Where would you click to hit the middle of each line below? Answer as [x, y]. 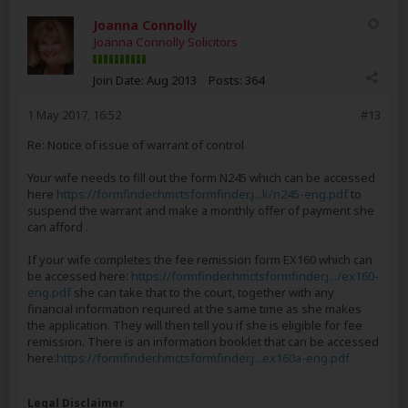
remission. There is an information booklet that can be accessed [203, 342]
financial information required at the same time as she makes [194, 309]
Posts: [225, 80]
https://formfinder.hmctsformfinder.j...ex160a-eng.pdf [203, 358]
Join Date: [118, 80]
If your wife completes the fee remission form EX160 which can [200, 260]
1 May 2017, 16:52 [74, 115]
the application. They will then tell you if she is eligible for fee [195, 325]
